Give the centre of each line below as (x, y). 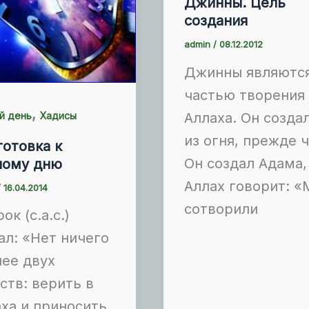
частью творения (245, 95)
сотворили (221, 209)
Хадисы (58, 115)
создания (216, 21)
